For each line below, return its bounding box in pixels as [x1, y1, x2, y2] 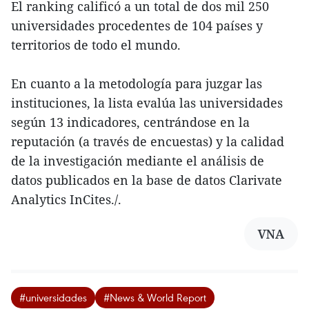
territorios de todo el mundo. [11, 36, 181, 53]
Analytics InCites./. [11, 190, 121, 208]
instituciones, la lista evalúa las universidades [11, 94, 283, 111]
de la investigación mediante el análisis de [11, 152, 264, 169]
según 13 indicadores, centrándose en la [11, 113, 250, 130]
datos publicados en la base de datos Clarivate [11, 171, 282, 188]
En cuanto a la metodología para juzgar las [11, 74, 262, 92]
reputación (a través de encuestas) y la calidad [11, 132, 284, 150]
